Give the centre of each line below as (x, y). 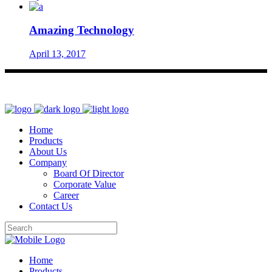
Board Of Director (89, 173)
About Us (48, 151)
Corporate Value (85, 184)
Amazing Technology (82, 30)
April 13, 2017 (57, 53)
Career (66, 195)
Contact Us (51, 206)
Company (48, 162)
